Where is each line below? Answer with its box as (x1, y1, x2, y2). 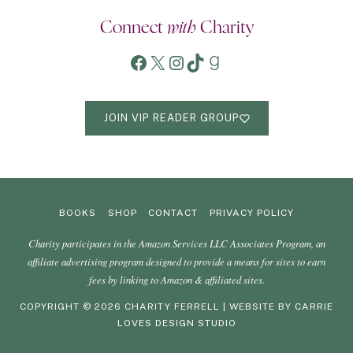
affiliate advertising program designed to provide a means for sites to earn (28, 255, 325, 269)
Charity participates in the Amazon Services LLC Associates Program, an (28, 236, 325, 251)
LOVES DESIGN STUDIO (117, 318, 236, 329)
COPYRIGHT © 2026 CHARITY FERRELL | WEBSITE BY (20, 301, 295, 312)
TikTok (185, 50, 244, 73)
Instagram (166, 50, 255, 73)
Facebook (128, 50, 213, 73)
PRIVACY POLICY (209, 206, 294, 218)
